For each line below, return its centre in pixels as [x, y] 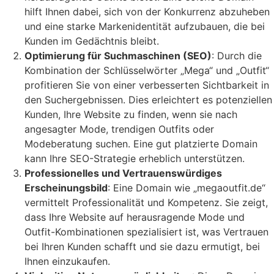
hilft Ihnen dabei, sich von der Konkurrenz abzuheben [147, 12]
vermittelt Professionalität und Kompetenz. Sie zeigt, [146, 203]
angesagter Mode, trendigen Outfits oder [119, 129]
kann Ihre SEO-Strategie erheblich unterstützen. [135, 159]
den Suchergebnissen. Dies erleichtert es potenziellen [148, 100]
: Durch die [237, 56]
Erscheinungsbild [66, 188]
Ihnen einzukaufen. [67, 261]
